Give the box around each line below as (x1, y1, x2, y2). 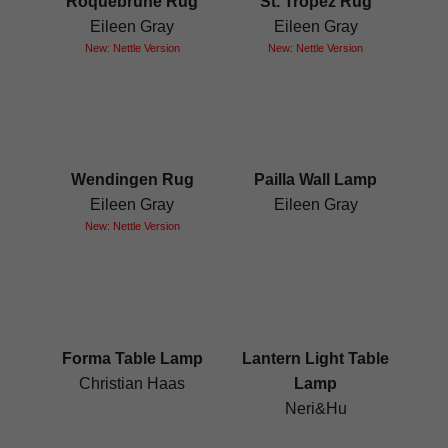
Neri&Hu (284, 399, 347, 417)
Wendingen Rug (70, 171, 194, 189)
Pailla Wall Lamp (254, 171, 378, 189)
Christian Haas (79, 374, 186, 392)
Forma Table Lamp (61, 349, 203, 367)
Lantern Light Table (242, 349, 390, 367)
